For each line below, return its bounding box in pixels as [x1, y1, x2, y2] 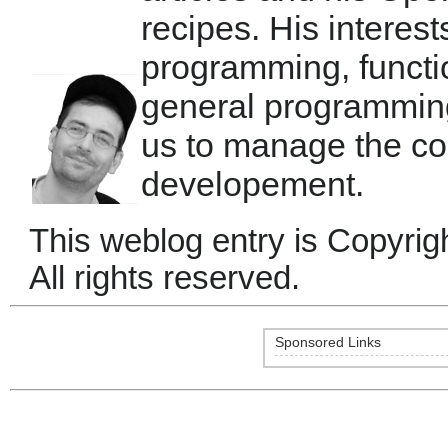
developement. [141, 165, 364, 203]
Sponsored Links [275, 335, 381, 350]
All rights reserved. [29, 260, 300, 296]
